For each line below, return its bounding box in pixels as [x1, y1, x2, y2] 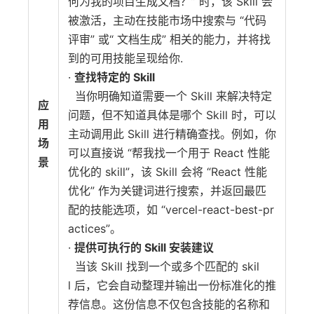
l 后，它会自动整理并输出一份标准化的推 [68, 278, 276, 292]
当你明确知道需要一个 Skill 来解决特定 [68, 89, 272, 103]
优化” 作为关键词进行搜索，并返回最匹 [68, 184, 266, 198]
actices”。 [68, 221, 125, 235]
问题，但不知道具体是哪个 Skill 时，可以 [68, 108, 276, 122]
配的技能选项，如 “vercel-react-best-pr [68, 203, 274, 217]
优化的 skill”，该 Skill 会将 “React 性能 [68, 165, 267, 179]
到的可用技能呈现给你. [68, 51, 186, 65]
